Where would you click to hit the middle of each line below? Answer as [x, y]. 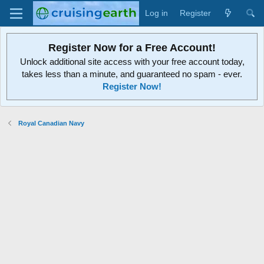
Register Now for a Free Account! [132, 48]
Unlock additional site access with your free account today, [132, 62]
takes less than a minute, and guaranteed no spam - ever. [132, 74]
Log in [156, 13]
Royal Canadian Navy [51, 123]
